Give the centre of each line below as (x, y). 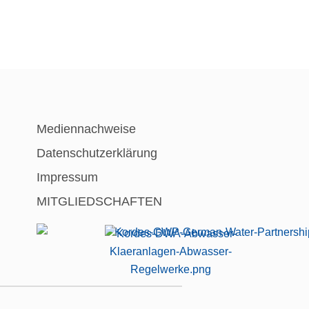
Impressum (67, 177)
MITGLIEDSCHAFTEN (99, 201)
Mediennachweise (86, 129)
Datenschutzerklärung (97, 153)
